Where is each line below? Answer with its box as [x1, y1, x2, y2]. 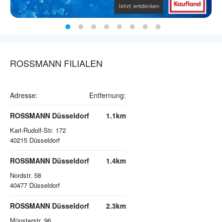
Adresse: [10, 90, 38, 101]
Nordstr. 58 [10, 170, 41, 180]
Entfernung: [89, 90, 126, 101]
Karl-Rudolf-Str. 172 [10, 125, 66, 135]
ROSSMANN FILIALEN [10, 56, 103, 70]
